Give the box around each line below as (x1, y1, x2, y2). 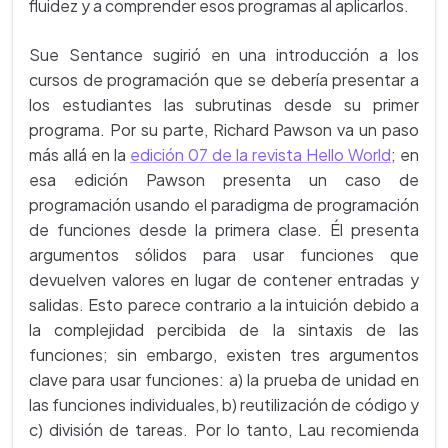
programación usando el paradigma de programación (29, 194, 419, 216)
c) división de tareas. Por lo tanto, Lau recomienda (29, 419, 419, 441)
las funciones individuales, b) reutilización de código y (29, 394, 419, 416)
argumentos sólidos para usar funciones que (29, 244, 419, 266)
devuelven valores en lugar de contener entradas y (29, 269, 419, 291)
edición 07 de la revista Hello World (130, 144, 391, 166)
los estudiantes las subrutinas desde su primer (29, 94, 419, 116)
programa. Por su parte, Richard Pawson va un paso (29, 119, 419, 141)
